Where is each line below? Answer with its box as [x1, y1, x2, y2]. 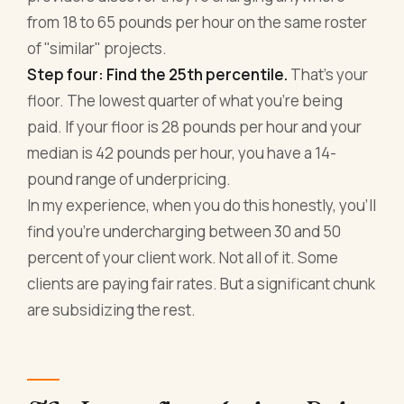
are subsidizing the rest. [27, 298, 197, 320]
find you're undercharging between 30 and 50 [27, 220, 342, 242]
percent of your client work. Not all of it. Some [27, 246, 339, 268]
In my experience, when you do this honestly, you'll [27, 194, 377, 216]
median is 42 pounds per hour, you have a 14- [27, 142, 337, 163]
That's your [288, 63, 369, 85]
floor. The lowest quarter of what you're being [27, 89, 344, 111]
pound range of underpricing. [27, 168, 232, 189]
